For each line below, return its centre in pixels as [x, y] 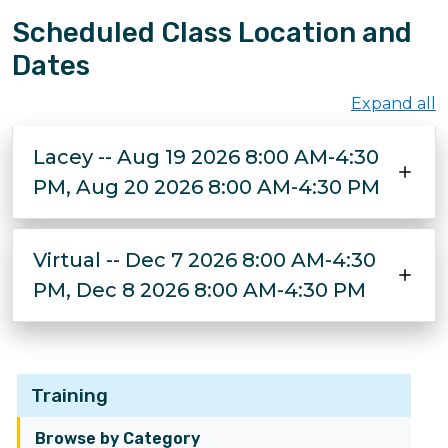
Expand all [393, 103]
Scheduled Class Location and [212, 32]
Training [69, 395]
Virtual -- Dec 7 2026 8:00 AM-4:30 [204, 260]
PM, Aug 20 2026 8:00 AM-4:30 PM [206, 187]
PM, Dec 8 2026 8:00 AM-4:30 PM [199, 290]
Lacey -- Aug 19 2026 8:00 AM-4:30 [206, 157]
